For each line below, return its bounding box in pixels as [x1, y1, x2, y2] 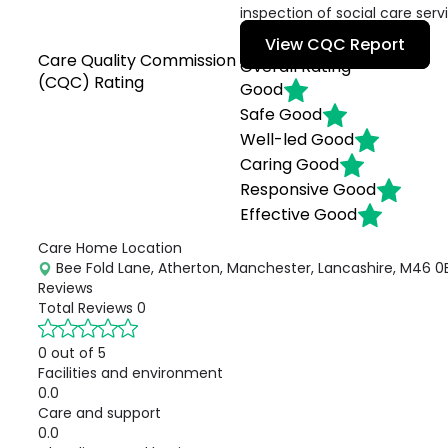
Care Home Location [38, 238, 182, 258]
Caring [240, 152, 293, 176]
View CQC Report [265, 33, 406, 56]
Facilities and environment [38, 363, 223, 383]
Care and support [38, 403, 161, 423]
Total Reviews [38, 298, 133, 318]
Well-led [240, 127, 308, 151]
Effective [240, 202, 311, 226]
